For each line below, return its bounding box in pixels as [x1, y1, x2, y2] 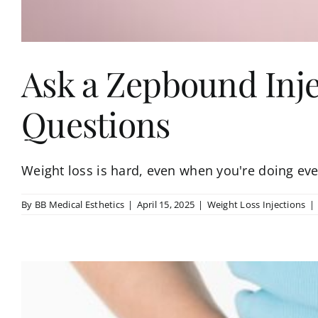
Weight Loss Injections [207, 197, 306, 211]
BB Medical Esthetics [34, 197, 125, 211]
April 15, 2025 [136, 197, 195, 211]
